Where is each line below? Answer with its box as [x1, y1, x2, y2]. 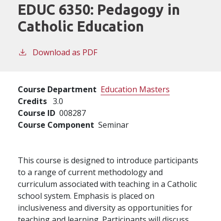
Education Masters [101, 83, 170, 95]
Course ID [18, 107, 55, 118]
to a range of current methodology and [18, 166, 163, 178]
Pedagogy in [97, 1, 180, 17]
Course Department [18, 83, 97, 95]
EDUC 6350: [18, 1, 97, 17]
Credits [18, 95, 47, 107]
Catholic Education [18, 18, 144, 34]
